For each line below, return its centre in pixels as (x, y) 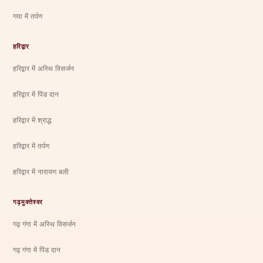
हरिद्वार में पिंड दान (36, 94)
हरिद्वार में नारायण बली (41, 171)
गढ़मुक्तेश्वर (28, 202)
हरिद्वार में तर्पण (31, 146)
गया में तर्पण (28, 16)
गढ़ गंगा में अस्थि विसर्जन (45, 224)
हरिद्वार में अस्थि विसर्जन (44, 68)
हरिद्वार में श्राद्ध (33, 120)
